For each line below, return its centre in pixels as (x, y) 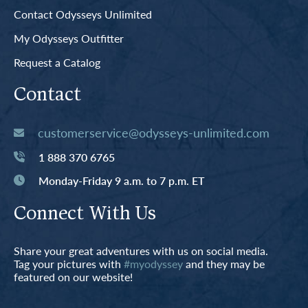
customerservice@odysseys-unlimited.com (154, 132)
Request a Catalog (57, 62)
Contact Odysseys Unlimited (83, 14)
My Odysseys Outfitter (69, 38)
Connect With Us (85, 215)
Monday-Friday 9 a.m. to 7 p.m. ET (122, 180)
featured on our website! (73, 277)
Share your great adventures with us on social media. (141, 251)
